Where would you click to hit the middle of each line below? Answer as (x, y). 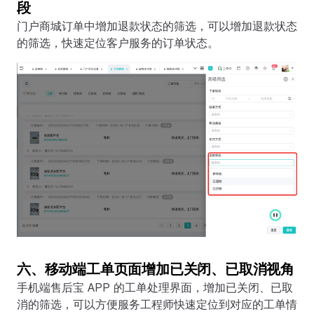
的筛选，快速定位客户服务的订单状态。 (118, 43)
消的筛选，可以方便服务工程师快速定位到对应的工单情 (157, 304)
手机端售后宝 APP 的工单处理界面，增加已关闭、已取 (155, 287)
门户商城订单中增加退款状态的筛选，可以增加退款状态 (157, 26)
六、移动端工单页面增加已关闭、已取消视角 (156, 269)
